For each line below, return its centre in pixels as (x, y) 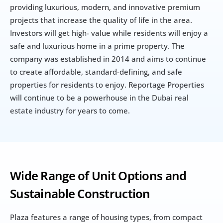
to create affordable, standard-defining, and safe (96, 71)
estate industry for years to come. (70, 110)
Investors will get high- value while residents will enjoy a (109, 33)
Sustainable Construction (80, 193)
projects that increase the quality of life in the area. (101, 20)
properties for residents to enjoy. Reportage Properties (107, 84)
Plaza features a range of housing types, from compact (106, 217)
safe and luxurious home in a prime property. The (97, 46)
